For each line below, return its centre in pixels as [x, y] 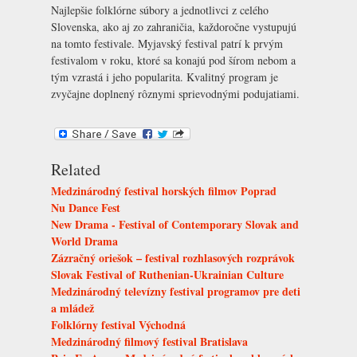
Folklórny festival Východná [118, 324]
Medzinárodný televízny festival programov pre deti [176, 291]
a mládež [73, 308]
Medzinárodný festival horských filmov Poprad [164, 190]
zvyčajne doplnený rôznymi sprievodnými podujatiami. [175, 94]
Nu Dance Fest [86, 207]
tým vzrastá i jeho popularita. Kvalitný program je [165, 77]
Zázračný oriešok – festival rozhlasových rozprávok [173, 257]
